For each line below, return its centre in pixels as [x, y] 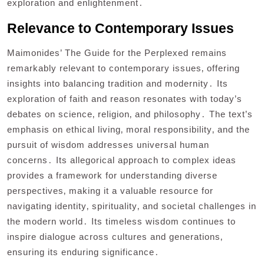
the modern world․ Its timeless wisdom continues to [121, 221]
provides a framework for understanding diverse [112, 175]
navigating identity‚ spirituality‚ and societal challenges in [132, 206]
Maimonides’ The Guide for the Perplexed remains [117, 52]
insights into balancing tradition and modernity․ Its [118, 83]
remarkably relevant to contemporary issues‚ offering [123, 68]
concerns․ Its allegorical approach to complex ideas [122, 160]
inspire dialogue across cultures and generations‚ [115, 236]
